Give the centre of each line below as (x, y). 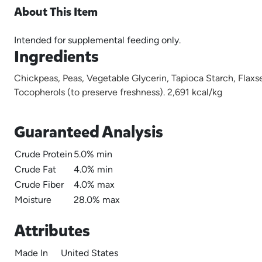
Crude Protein (44, 154)
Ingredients (56, 57)
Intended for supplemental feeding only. (97, 40)
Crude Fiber (39, 185)
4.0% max (94, 185)
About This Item (56, 12)
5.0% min (93, 154)
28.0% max (97, 200)
